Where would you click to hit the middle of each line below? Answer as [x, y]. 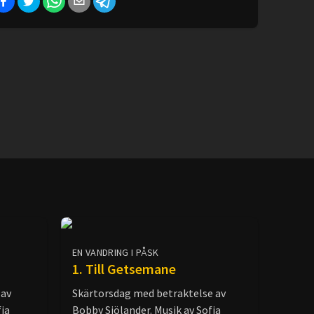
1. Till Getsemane [124, 269]
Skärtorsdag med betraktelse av [149, 293]
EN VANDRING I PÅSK [116, 252]
